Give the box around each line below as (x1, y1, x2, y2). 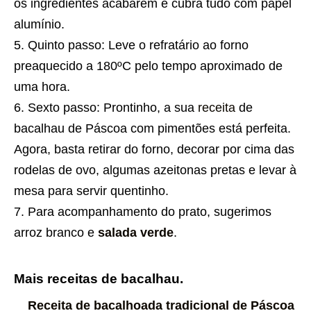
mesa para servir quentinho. (14, 184, 169, 199)
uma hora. (14, 80, 70, 94)
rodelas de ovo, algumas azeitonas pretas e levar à (14, 163, 296, 178)
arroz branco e (14, 226, 98, 240)
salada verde (98, 226, 174, 240)
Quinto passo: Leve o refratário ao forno (28, 38, 249, 53)
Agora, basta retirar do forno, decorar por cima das (14, 142, 294, 157)
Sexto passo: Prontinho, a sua (28, 101, 198, 115)
